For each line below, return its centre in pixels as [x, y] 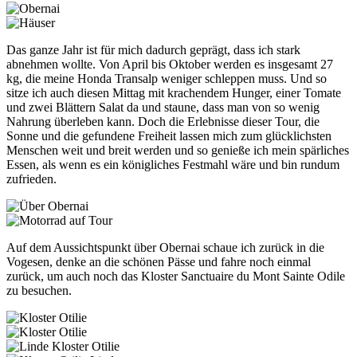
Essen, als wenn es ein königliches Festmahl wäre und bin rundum [173, 164]
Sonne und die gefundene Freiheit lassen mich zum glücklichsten [169, 135]
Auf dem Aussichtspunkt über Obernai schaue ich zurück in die [165, 247]
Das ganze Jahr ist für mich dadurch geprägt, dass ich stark [153, 49]
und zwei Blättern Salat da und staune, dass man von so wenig [163, 107]
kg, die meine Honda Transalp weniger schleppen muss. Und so [167, 78]
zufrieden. [35, 178]
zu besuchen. [41, 290]
